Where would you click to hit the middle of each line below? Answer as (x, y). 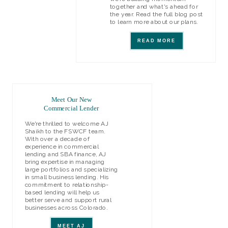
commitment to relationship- (67, 185)
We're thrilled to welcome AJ (66, 124)
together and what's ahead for (154, 7)
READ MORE (156, 41)
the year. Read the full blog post (156, 14)
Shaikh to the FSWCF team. (65, 132)
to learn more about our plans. (154, 22)
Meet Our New (72, 100)
